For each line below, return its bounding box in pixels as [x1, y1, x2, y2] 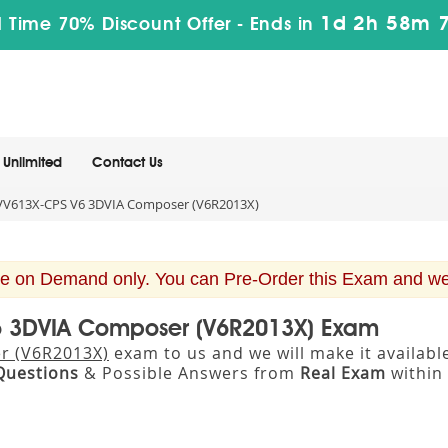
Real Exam [300, 362, 386, 384]
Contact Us [92, 156, 163, 170]
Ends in [243, 16, 321, 34]
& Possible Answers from [79, 362, 300, 384]
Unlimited [3, 156, 62, 170]
